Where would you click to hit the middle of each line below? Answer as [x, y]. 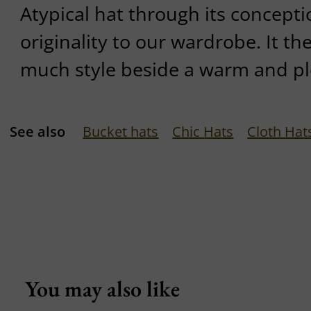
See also [38, 131]
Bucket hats [121, 131]
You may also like [97, 288]
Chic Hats [203, 131]
